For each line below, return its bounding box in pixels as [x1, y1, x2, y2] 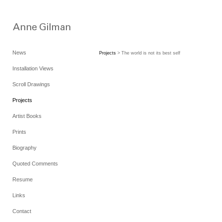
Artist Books [12, 113, 42, 119]
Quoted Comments [12, 161, 58, 166]
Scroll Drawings [12, 81, 50, 87]
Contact [12, 208, 31, 214]
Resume [12, 176, 33, 182]
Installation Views [12, 65, 54, 71]
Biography [12, 145, 37, 151]
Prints [12, 129, 26, 135]
